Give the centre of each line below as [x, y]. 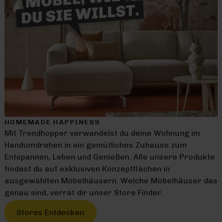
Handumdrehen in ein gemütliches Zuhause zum [95, 145]
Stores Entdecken [50, 212]
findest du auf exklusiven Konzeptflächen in [87, 168]
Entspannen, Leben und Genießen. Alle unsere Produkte [110, 157]
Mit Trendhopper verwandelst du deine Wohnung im [102, 133]
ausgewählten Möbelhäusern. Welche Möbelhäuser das [111, 180]
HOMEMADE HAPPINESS [52, 122]
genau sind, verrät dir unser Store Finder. [83, 192]
